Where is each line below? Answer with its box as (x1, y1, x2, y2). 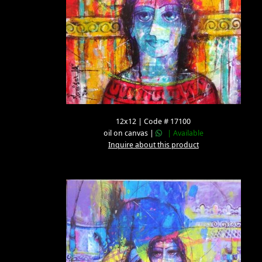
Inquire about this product (108, 140, 199, 150)
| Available (161, 128, 204, 138)
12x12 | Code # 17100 (116, 116, 191, 126)
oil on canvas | (103, 128, 156, 138)
